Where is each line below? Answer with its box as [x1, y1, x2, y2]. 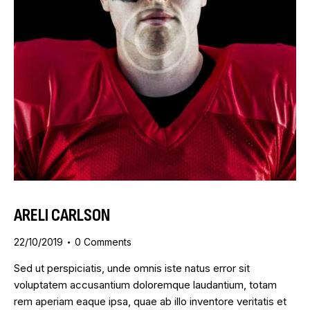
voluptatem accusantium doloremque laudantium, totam [14, 277, 277, 291]
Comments [84, 235, 132, 248]
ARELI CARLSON [14, 204, 110, 226]
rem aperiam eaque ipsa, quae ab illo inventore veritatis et [14, 294, 286, 308]
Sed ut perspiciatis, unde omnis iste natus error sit [14, 261, 250, 275]
